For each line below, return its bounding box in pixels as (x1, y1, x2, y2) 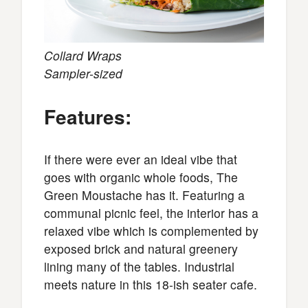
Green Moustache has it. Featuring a (44, 186, 245, 203)
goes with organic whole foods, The (44, 168, 238, 186)
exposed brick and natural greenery (44, 239, 238, 257)
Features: (44, 102, 131, 131)
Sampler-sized (44, 64, 122, 82)
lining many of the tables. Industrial (44, 257, 234, 275)
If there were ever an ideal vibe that (44, 150, 237, 168)
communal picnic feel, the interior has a (44, 203, 258, 221)
